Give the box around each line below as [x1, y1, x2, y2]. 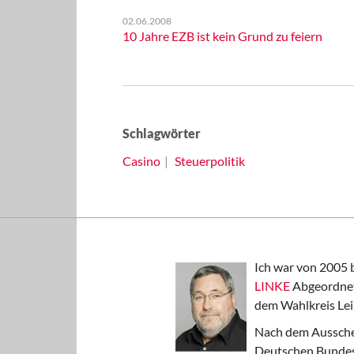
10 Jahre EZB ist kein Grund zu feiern [122, 28, 322, 43]
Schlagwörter [122, 126, 201, 141]
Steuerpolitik [174, 153, 245, 168]
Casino [122, 153, 160, 168]
